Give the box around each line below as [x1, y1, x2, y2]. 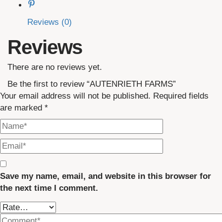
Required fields [153, 91, 209, 101]
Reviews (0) [27, 17, 72, 27]
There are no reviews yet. [7, 62, 102, 72]
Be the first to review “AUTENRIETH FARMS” [7, 79, 176, 89]
